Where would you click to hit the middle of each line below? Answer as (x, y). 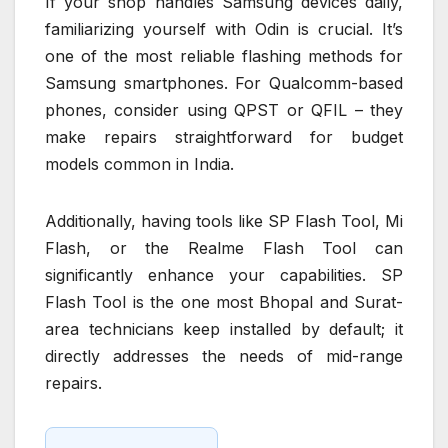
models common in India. (139, 164)
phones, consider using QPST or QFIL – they (224, 110)
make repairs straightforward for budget (224, 137)
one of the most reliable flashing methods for (224, 56)
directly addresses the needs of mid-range (224, 356)
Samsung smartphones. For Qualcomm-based (224, 83)
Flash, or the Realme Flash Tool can (224, 248)
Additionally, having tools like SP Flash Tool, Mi (224, 221)
